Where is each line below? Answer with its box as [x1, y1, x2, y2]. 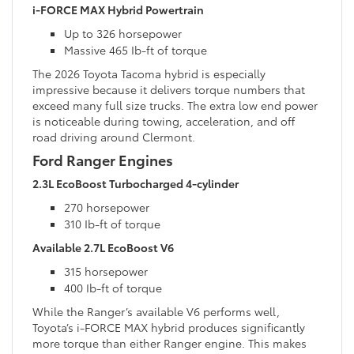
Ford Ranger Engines [32, 149, 173, 170]
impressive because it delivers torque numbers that [32, 81, 305, 97]
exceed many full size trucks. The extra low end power [32, 96, 318, 113]
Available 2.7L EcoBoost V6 [32, 239, 174, 255]
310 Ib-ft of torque [64, 215, 160, 232]
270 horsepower [64, 198, 149, 215]
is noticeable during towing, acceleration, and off [32, 112, 295, 129]
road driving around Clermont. [32, 128, 195, 145]
